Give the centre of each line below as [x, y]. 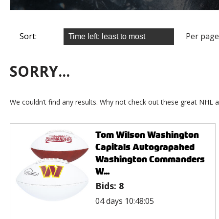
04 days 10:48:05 [124, 201]
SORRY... [40, 71]
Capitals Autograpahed [145, 147]
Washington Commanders [150, 159]
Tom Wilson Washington [147, 134]
